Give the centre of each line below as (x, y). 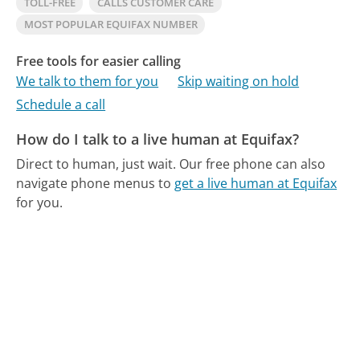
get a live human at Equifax (256, 183)
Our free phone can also (253, 164)
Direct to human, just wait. (96, 164)
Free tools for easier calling (99, 61)
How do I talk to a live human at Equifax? (158, 139)
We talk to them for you (88, 82)
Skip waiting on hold (239, 82)
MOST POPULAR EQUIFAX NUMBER (110, 24)
